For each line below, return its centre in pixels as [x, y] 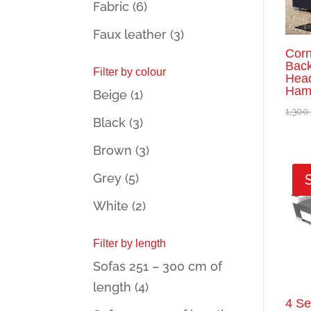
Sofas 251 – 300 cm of [158, 266]
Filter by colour [130, 72]
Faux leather [130, 34]
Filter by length [130, 243]
